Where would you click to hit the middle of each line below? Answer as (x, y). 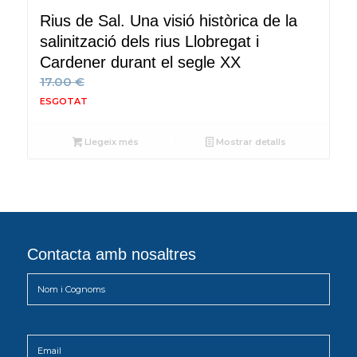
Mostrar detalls (249, 141)
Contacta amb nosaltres (111, 254)
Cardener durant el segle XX (140, 62)
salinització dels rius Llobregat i (149, 41)
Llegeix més (111, 141)
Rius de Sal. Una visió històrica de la (168, 20)
